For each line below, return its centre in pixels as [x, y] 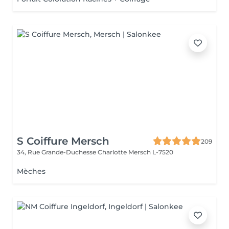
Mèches [31, 171]
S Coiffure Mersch [63, 141]
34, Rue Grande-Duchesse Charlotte [73, 152]
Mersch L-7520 [151, 152]
